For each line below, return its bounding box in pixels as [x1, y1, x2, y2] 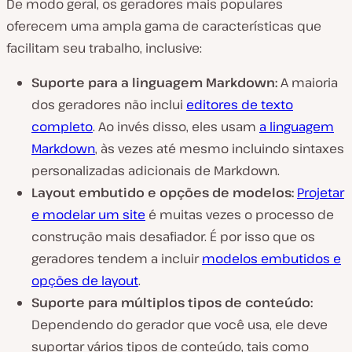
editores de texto [186, 96, 293, 113]
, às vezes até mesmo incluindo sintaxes [95, 140, 344, 157]
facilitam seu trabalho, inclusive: [6, 39, 202, 57]
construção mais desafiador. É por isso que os [31, 228, 315, 245]
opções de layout [31, 272, 138, 289]
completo [31, 118, 93, 135]
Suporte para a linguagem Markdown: [31, 74, 280, 91]
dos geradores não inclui [31, 96, 186, 113]
